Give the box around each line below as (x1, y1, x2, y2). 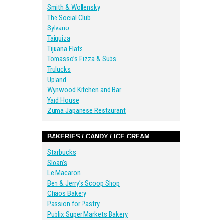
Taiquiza (47, 34, 70, 43)
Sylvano (47, 24, 69, 32)
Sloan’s (47, 158, 67, 167)
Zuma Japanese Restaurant (47, 106, 126, 115)
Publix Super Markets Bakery (47, 210, 128, 219)
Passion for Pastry (47, 199, 100, 208)
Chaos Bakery (47, 189, 86, 198)
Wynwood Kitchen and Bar (47, 85, 121, 94)
